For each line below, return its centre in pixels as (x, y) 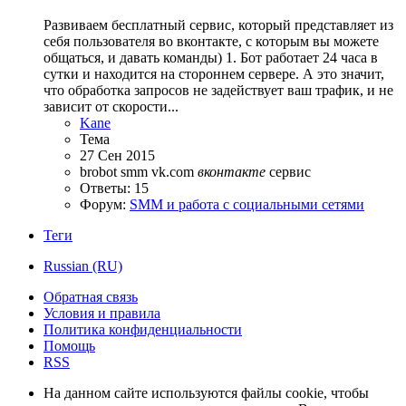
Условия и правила (102, 313)
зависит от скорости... (111, 106)
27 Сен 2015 (117, 155)
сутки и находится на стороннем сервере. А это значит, (214, 74)
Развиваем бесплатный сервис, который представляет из (218, 25)
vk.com (174, 172)
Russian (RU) (83, 266)
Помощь (69, 346)
